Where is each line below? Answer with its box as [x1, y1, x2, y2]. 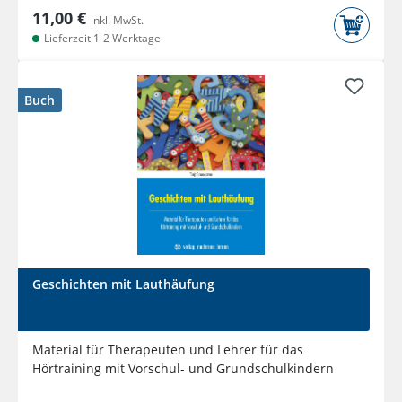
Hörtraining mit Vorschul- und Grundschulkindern [32, 360, 334, 378]
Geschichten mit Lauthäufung [32, 275, 214, 293]
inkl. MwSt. [91, 13, 144, 29]
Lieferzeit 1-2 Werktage [41, 31, 161, 47]
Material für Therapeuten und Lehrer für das [32, 341, 303, 359]
